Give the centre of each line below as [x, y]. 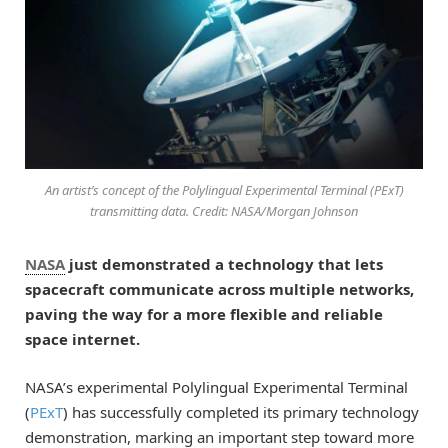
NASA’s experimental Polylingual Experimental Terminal [216, 387]
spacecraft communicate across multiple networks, [219, 289]
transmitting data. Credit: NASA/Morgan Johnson [224, 211]
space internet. [82, 339]
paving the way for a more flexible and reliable [204, 314]
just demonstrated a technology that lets [224, 264]
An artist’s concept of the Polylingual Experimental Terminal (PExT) [224, 190]
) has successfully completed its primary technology [241, 412]
